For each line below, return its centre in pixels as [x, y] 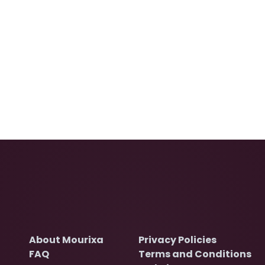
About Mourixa [66, 240]
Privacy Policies [177, 240]
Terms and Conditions [195, 254]
